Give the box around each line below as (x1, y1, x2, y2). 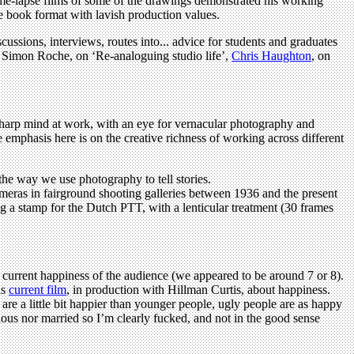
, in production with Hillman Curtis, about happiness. (66, 282, 330, 296)
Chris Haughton (232, 48, 311, 62)
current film (9, 282, 66, 296)
